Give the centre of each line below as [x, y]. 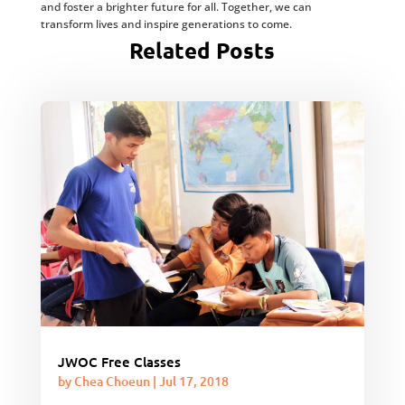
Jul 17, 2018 [193, 381]
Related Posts [202, 50]
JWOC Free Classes [119, 362]
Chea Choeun [112, 381]
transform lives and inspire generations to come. [166, 24]
